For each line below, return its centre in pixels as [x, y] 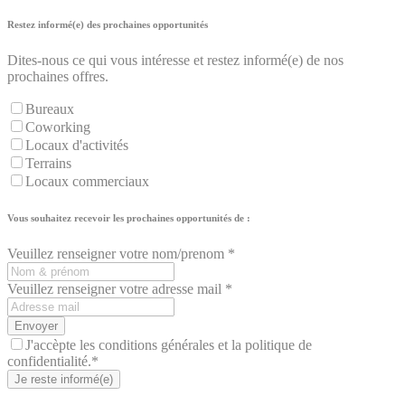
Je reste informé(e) [64, 379]
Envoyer [36, 325]
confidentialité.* [53, 361]
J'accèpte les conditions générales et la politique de [169, 344]
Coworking [58, 127]
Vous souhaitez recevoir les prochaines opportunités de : [129, 217]
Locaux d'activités [77, 145]
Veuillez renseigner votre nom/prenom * [121, 253]
